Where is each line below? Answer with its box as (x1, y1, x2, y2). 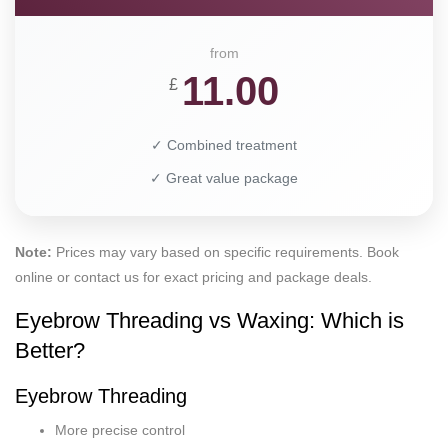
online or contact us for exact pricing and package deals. (15, 268, 372, 285)
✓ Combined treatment (151, 136, 297, 153)
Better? (15, 337, 85, 363)
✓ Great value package (150, 169, 298, 186)
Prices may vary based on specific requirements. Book (52, 243, 399, 260)
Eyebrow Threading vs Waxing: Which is (15, 307, 404, 333)
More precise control (55, 421, 185, 438)
